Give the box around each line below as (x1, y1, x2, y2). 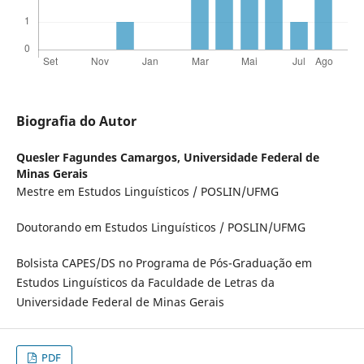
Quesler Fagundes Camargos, (15, 149, 184, 166)
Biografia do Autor (15, 112, 136, 131)
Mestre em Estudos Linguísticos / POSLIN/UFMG (15, 184, 279, 200)
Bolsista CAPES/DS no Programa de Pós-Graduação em (15, 255, 312, 271)
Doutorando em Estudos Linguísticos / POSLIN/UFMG (15, 219, 305, 236)
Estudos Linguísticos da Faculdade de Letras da (15, 275, 275, 291)
